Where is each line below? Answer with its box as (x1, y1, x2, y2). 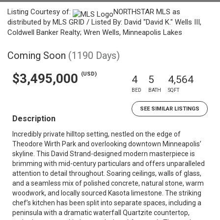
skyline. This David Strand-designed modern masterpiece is (12, 150, 195, 158)
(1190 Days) (68, 50, 120, 61)
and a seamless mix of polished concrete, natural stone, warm (12, 179, 204, 187)
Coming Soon (7, 50, 66, 61)
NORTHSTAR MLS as (113, 7, 180, 16)
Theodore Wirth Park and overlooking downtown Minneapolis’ (12, 140, 201, 148)
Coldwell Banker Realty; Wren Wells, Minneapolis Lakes (7, 28, 182, 37)
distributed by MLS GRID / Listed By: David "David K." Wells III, (7, 18, 201, 27)
